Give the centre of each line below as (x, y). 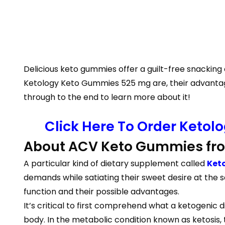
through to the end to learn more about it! (107, 97)
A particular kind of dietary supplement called (115, 163)
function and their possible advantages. (101, 192)
